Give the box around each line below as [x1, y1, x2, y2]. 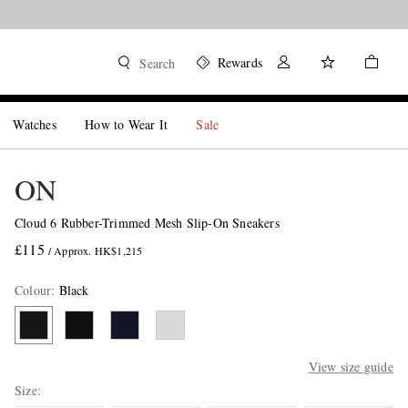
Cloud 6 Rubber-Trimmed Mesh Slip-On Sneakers [14, 214, 280, 231]
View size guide [308, 358, 393, 375]
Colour [14, 281, 52, 299]
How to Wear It [85, 116, 168, 133]
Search [139, 55, 176, 72]
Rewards [217, 54, 262, 71]
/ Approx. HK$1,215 [47, 243, 143, 258]
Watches [13, 116, 56, 133]
